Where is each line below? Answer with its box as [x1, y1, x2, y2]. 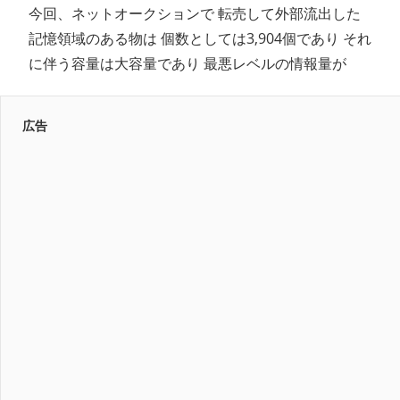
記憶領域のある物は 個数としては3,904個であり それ [29, 28, 371, 48]
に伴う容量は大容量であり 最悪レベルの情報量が [29, 53, 346, 73]
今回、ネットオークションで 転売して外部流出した [29, 3, 361, 23]
